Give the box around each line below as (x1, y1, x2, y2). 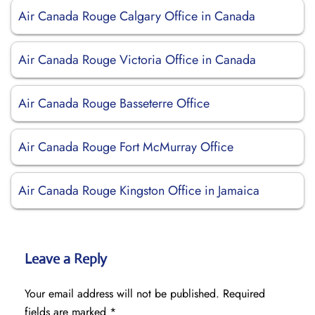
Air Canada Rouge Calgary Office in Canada (18, 7, 255, 25)
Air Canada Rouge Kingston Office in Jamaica (18, 181, 259, 200)
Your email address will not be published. (25, 285, 219, 302)
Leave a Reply (25, 250, 107, 268)
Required (223, 285, 265, 302)
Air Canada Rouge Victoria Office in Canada (18, 51, 256, 69)
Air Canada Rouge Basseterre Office (18, 94, 210, 112)
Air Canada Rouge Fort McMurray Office (18, 138, 233, 156)
